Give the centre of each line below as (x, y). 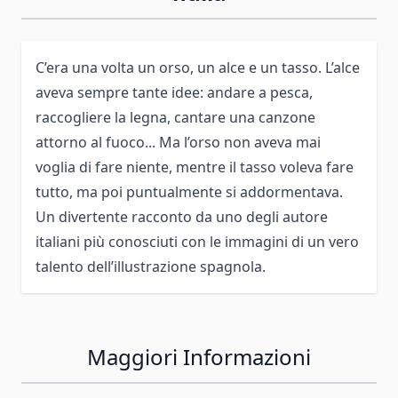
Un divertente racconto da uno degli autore (182, 216)
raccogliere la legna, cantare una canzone (175, 117)
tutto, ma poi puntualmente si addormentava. (189, 191)
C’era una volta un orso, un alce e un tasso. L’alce (198, 67)
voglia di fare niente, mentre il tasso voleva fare (195, 167)
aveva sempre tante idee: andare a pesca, (174, 92)
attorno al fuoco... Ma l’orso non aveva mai (178, 142)
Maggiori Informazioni (199, 356)
